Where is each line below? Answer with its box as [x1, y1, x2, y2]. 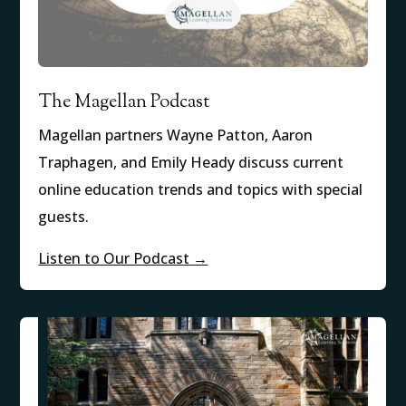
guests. [38, 207, 90, 227]
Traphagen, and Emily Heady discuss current [38, 152, 344, 173]
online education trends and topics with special [38, 179, 363, 200]
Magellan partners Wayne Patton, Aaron [38, 125, 314, 146]
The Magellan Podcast [38, 90, 210, 117]
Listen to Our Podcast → [38, 248, 208, 269]
